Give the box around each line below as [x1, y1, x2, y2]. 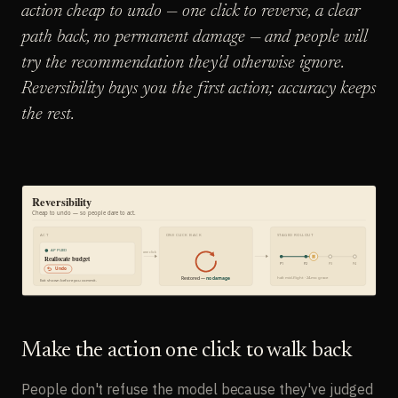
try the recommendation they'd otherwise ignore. [21, 54, 344, 73]
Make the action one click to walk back [21, 340, 353, 362]
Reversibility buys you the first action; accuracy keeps [21, 80, 377, 99]
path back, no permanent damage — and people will [21, 28, 368, 47]
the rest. [21, 106, 75, 124]
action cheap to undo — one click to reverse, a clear [21, 3, 360, 21]
